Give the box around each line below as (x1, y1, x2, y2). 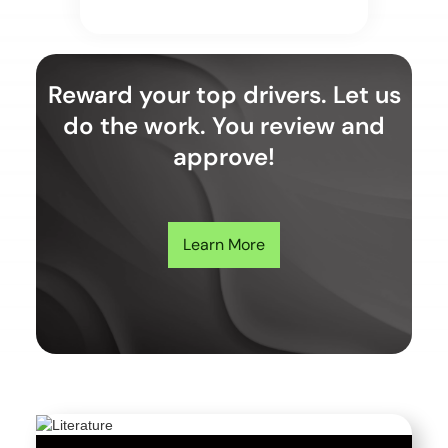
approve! (173, 141, 275, 172)
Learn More (183, 234, 265, 255)
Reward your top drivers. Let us (47, 79, 401, 110)
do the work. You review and (63, 110, 385, 141)
